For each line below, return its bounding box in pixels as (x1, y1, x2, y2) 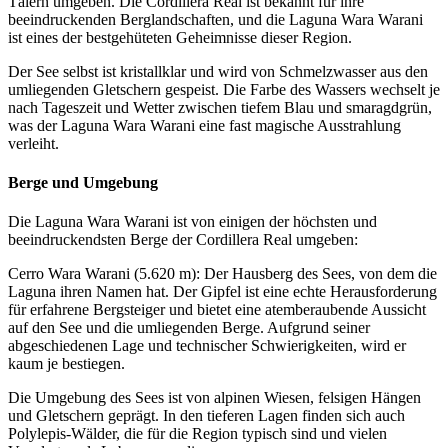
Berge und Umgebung (8, 173, 158, 191)
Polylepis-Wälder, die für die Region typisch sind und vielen (8, 425, 387, 443)
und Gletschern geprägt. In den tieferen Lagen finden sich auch (8, 407, 405, 425)
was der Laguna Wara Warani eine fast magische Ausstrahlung (8, 116, 401, 134)
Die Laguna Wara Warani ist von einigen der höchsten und (8, 213, 377, 231)
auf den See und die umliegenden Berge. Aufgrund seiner (8, 319, 370, 337)
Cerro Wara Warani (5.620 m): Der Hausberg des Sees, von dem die (8, 265, 437, 283)
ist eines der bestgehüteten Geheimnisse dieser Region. (8, 28, 352, 46)
